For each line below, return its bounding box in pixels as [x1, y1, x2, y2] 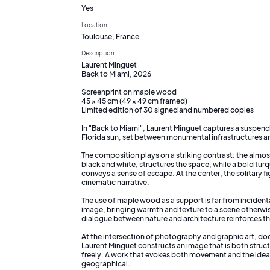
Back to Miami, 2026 [81, 69, 151, 78]
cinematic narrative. [81, 177, 149, 187]
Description [81, 49, 115, 57]
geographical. [81, 259, 130, 268]
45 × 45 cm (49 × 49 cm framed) [81, 96, 187, 105]
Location [81, 20, 107, 28]
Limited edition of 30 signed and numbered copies [81, 105, 254, 115]
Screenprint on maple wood [81, 87, 177, 96]
